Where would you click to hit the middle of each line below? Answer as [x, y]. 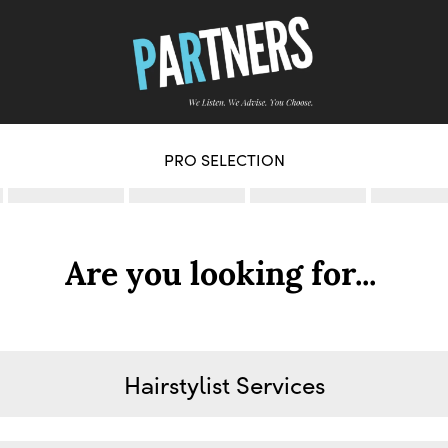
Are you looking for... [220, 277]
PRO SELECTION [224, 159]
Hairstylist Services [224, 384]
